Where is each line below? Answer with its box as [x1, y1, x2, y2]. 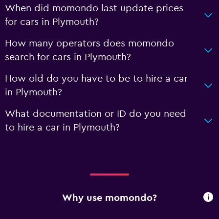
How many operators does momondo [5, 38, 174, 48]
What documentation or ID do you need [5, 109, 186, 119]
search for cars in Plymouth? [5, 52, 131, 62]
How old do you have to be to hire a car [5, 73, 188, 84]
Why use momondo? [62, 193, 157, 203]
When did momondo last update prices [5, 3, 183, 13]
